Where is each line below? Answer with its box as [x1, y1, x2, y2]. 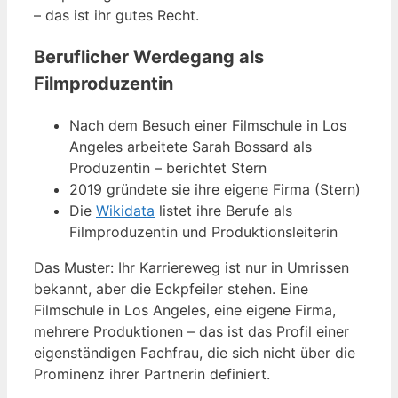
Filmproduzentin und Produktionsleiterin [69, 222, 338, 241]
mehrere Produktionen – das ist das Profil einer [34, 322, 349, 340]
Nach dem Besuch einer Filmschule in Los [69, 115, 346, 134]
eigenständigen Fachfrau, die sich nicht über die [34, 343, 355, 362]
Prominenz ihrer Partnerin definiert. [34, 364, 270, 383]
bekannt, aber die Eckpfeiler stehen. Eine [34, 279, 308, 298]
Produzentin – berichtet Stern [69, 158, 267, 177]
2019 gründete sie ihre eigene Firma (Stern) [69, 179, 361, 198]
